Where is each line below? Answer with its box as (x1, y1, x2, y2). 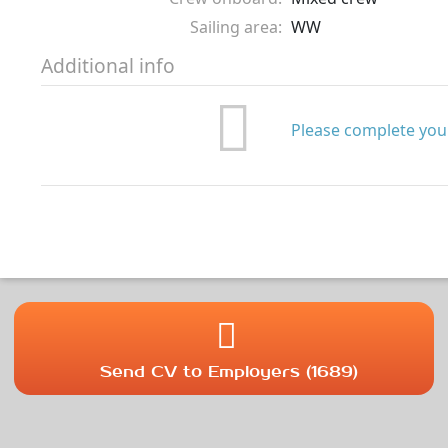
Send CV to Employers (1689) (99, 360, 358, 382)
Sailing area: (190, 16, 282, 38)
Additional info (41, 52, 175, 79)
